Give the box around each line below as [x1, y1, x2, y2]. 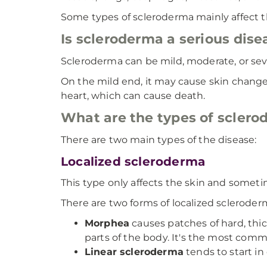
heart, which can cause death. [61, 90, 206, 101]
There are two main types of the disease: [61, 134, 257, 145]
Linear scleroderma [85, 246, 184, 257]
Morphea [85, 218, 130, 229]
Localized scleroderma [61, 154, 206, 169]
